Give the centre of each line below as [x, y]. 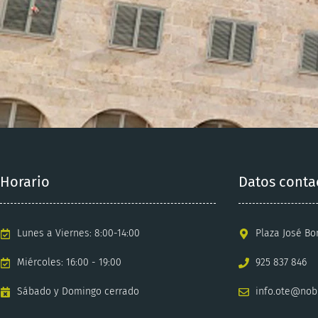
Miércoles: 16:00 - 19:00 [69, 263]
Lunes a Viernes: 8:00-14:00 [78, 234]
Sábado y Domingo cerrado [78, 292]
